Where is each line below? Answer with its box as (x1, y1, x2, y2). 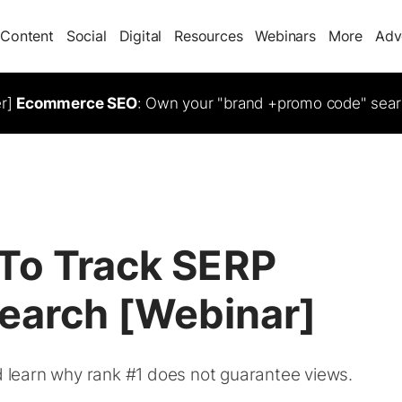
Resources (174, 26, 243, 45)
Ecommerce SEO (16, 93, 137, 112)
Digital (118, 26, 162, 45)
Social (66, 26, 107, 45)
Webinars (255, 26, 316, 45)
